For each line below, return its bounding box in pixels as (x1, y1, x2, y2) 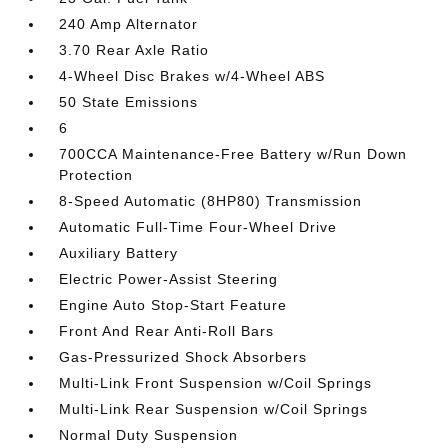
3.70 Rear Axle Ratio (59, 42, 210, 58)
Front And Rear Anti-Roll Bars (59, 323, 275, 339)
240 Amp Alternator (59, 16, 199, 32)
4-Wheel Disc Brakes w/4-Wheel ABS (59, 68, 326, 84)
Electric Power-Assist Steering (59, 271, 279, 287)
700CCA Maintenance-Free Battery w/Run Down (59, 146, 408, 162)
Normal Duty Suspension (59, 427, 239, 443)
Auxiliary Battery (59, 245, 179, 261)
